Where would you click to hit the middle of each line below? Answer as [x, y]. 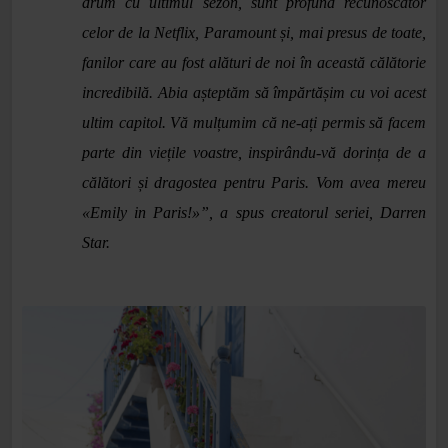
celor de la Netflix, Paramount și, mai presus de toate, [254, 32]
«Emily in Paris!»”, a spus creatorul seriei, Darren [254, 212]
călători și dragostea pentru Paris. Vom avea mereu [254, 182]
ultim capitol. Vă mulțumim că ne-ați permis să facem [254, 122]
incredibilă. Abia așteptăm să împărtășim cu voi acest [254, 92]
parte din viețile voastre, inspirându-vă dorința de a [254, 152]
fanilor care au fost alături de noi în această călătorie [254, 62]
